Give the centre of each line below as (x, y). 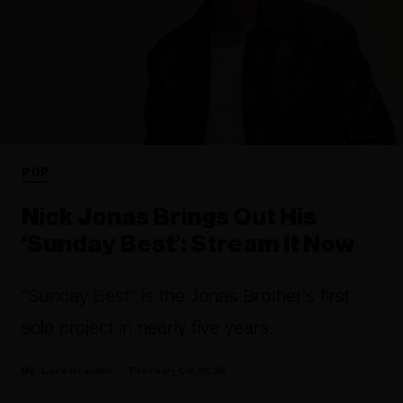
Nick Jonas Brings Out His (169, 218)
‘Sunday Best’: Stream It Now (188, 245)
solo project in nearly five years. (148, 328)
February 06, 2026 (178, 371)
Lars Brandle (77, 371)
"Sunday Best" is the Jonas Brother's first (186, 296)
